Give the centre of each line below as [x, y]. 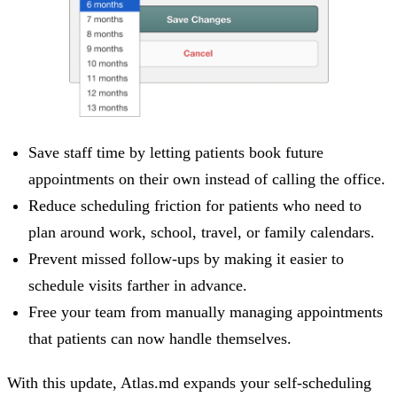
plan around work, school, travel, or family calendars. [202, 232]
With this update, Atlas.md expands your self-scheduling [189, 382]
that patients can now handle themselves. [160, 338]
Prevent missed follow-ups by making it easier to [186, 258]
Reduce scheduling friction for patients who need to [195, 205]
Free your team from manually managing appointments [206, 311]
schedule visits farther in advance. [138, 285]
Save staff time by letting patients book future [176, 152]
